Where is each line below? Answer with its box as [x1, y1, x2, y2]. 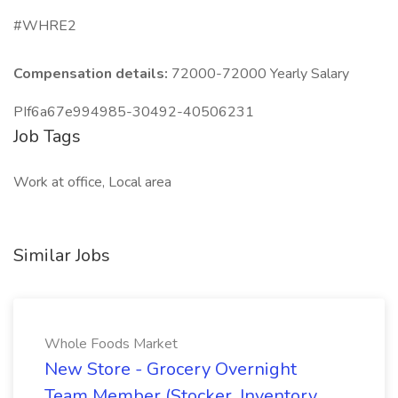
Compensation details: [13, 64, 171, 84]
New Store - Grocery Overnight [44, 357, 297, 381]
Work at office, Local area [13, 172, 171, 192]
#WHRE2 [13, 16, 76, 36]
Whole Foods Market [44, 334, 178, 354]
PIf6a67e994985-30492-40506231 [13, 102, 254, 122]
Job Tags [13, 124, 81, 148]
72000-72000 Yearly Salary [171, 64, 349, 84]
